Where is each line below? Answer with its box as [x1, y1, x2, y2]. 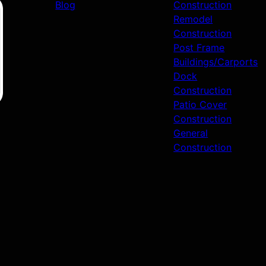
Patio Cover [173, 99, 227, 111]
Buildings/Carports [173, 56, 258, 68]
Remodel [173, 13, 213, 26]
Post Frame [173, 42, 225, 54]
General [173, 127, 208, 140]
